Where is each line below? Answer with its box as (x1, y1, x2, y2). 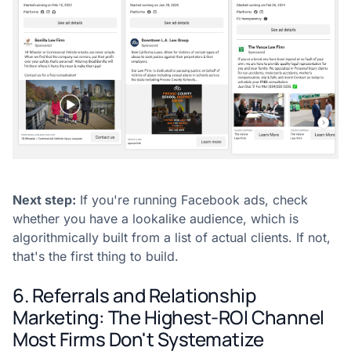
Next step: (13, 192, 76, 208)
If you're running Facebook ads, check (76, 192, 308, 208)
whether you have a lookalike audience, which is (13, 211, 299, 227)
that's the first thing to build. (13, 248, 179, 265)
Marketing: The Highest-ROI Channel (13, 304, 324, 331)
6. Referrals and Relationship (13, 282, 256, 309)
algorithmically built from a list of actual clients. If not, (13, 230, 331, 246)
